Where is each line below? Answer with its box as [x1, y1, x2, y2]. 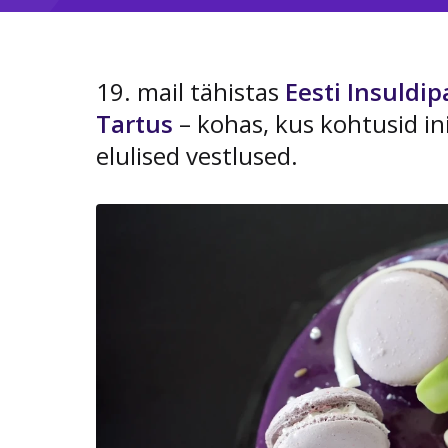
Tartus [96, 107, 173, 140]
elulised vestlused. [96, 139, 298, 172]
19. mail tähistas [96, 75, 285, 108]
